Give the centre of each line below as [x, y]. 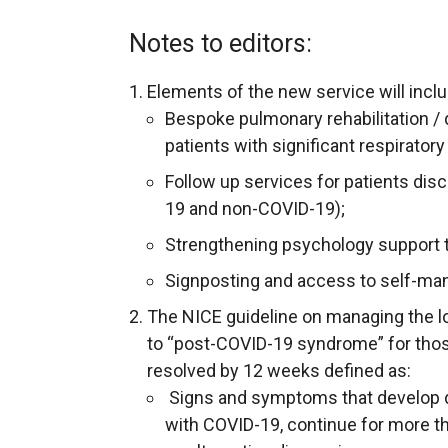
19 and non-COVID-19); [255, 208]
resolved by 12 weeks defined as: [281, 370]
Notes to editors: [220, 43]
